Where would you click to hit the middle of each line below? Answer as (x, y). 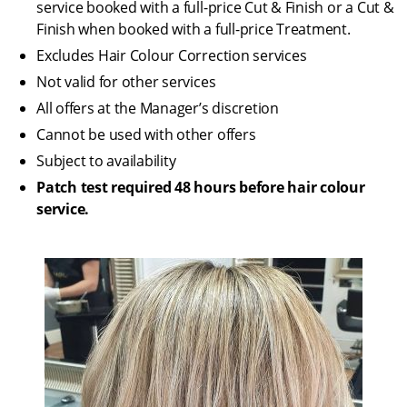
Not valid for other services (126, 81)
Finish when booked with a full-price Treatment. (194, 29)
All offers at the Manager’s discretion (158, 108)
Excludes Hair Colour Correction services (174, 55)
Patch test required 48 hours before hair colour (201, 187)
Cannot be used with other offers (146, 134)
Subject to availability (106, 160)
